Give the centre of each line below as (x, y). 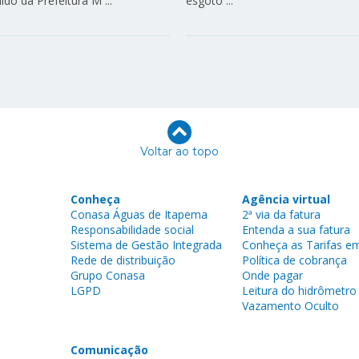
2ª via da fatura (281, 215)
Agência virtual (286, 200)
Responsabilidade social (132, 230)
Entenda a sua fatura (296, 230)
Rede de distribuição (123, 260)
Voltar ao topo (179, 152)
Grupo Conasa (107, 276)
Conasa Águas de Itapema (139, 215)
